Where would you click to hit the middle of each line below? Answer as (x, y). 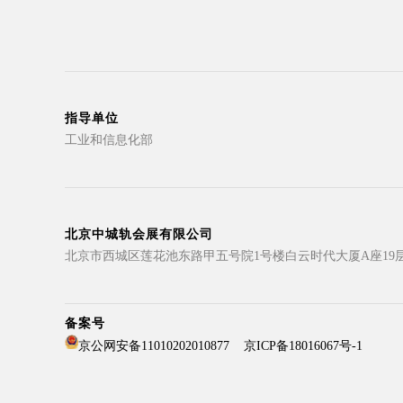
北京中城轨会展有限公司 (139, 234)
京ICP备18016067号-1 (303, 345)
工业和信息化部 (109, 139)
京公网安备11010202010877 (154, 345)
